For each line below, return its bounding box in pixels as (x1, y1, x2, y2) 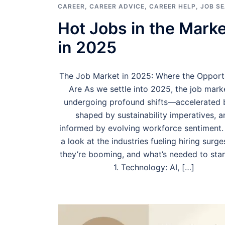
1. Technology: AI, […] (114, 162, 195, 172)
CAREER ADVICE (89, 2, 145, 10)
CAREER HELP (149, 2, 196, 10)
